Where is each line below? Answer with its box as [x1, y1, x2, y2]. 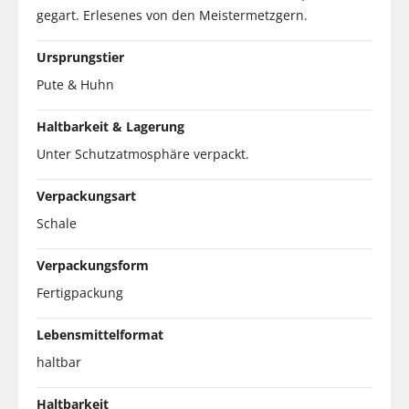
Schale [37, 214, 77, 232]
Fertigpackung [37, 283, 123, 301]
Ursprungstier [37, 47, 124, 66]
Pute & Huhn [37, 75, 114, 93]
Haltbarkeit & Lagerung [37, 117, 184, 135]
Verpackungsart [37, 186, 136, 204]
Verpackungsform [37, 256, 149, 274]
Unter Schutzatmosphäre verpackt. [37, 144, 249, 163]
